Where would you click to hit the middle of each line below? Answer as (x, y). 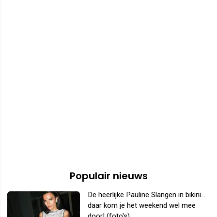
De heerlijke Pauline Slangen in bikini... (147, 195)
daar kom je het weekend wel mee (142, 206)
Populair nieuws (108, 176)
